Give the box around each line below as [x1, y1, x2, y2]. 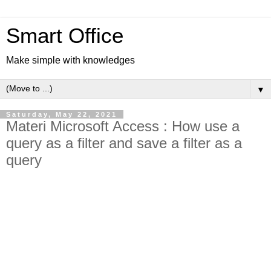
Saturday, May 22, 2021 [6, 111, 117, 118]
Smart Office [6, 24, 123, 47]
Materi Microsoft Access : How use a [6, 118, 240, 134]
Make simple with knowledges [6, 55, 135, 65]
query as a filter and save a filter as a [6, 135, 242, 151]
